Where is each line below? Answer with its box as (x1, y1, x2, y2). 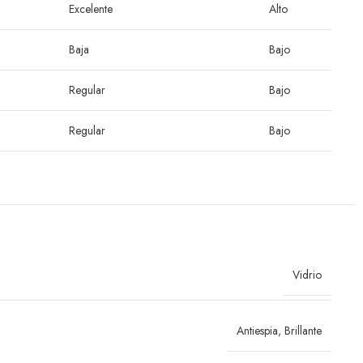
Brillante (284, 322, 322, 339)
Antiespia (237, 322, 278, 339)
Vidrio (293, 267, 322, 284)
